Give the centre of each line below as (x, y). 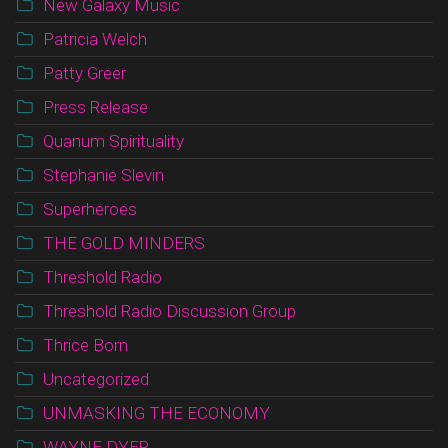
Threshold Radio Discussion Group (169, 311)
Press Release (95, 107)
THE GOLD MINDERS (124, 243)
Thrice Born (85, 345)
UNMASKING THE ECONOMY (156, 413)
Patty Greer (84, 73)
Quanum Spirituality (113, 141)
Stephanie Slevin (103, 175)
